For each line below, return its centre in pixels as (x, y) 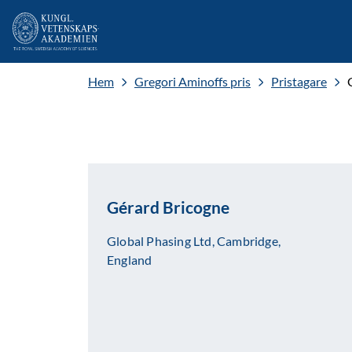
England (130, 259)
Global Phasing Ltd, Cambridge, (194, 240)
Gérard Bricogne (168, 207)
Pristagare (299, 81)
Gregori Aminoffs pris (192, 81)
